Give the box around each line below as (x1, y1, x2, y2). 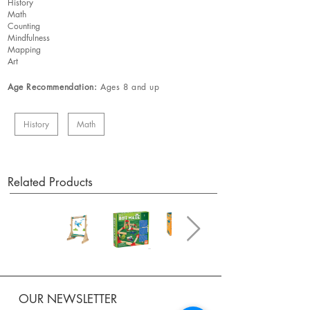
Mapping (8, 44, 41, 55)
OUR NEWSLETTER (19, 291, 117, 307)
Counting (8, 20, 40, 32)
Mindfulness (8, 32, 50, 44)
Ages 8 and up (97, 81, 160, 93)
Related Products (8, 174, 93, 190)
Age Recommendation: (8, 81, 98, 93)
